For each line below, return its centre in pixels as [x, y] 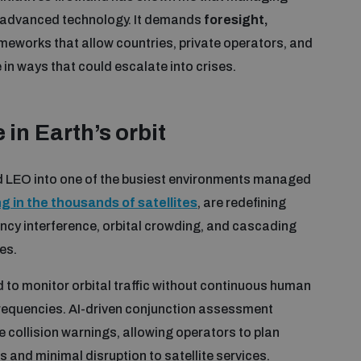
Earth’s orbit [100, 132]
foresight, [236, 19]
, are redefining [242, 202]
